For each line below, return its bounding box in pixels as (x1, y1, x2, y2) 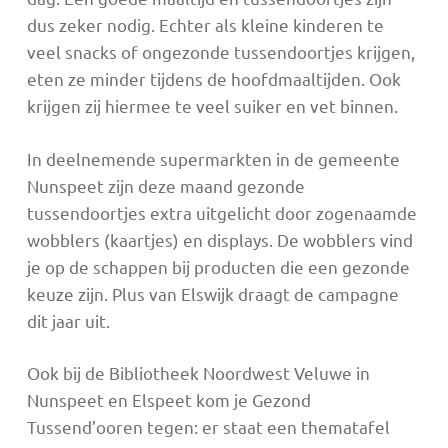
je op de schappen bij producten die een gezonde (26, 255, 410, 277)
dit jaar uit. (26, 309, 110, 331)
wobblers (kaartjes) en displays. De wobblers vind (26, 228, 413, 250)
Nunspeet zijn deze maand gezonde (26, 174, 305, 196)
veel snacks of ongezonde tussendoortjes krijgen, (26, 41, 415, 63)
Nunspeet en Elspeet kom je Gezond (26, 389, 311, 411)
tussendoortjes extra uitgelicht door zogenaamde (26, 201, 417, 223)
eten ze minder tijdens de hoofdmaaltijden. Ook (26, 68, 401, 90)
